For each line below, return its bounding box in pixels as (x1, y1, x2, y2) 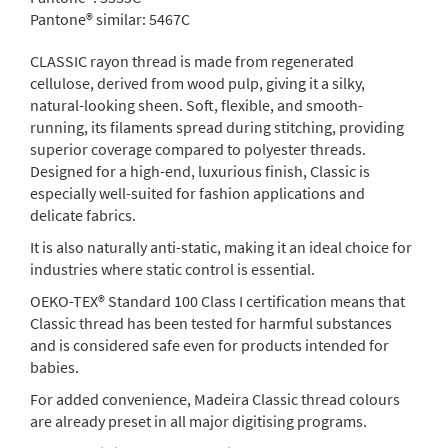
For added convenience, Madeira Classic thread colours (30, 388, 400, 409)
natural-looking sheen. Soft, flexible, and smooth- (30, 94, 363, 115)
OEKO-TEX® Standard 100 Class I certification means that (30, 290, 405, 311)
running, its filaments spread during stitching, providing (30, 116, 404, 137)
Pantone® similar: (30, 8, 146, 29)
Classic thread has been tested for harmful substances (30, 312, 392, 333)
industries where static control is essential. (30, 258, 315, 279)
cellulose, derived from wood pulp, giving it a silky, (30, 72, 365, 93)
